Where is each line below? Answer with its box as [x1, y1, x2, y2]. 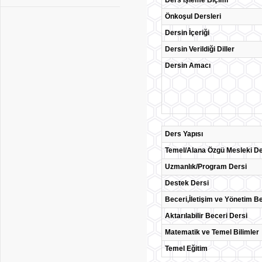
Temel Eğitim [165, 244, 208, 253]
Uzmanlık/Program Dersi [165, 163, 247, 171]
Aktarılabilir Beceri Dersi [165, 212, 247, 220]
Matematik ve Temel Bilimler [165, 228, 259, 236]
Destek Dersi [165, 179, 209, 187]
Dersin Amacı [165, 61, 211, 70]
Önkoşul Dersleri [165, 12, 221, 20]
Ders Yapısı [165, 130, 203, 138]
